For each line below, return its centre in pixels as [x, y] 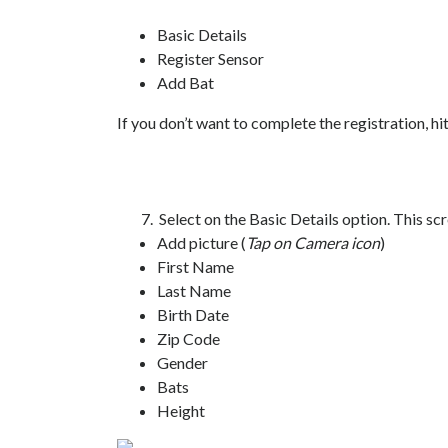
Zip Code [188, 338]
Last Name [194, 290]
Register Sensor [210, 58]
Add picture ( [201, 242]
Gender [182, 362]
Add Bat [185, 82]
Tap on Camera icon [313, 242]
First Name [195, 266]
